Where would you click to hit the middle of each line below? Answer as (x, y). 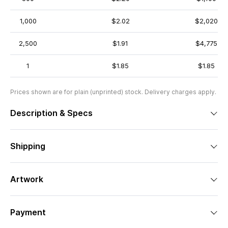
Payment (28, 212)
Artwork (27, 179)
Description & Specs (51, 113)
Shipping (28, 146)
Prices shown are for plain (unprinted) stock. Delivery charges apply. (113, 92)
